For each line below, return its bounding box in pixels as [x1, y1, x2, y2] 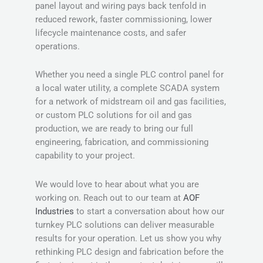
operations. [35, 41, 80, 52]
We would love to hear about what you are [35, 178, 199, 190]
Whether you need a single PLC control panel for [35, 69, 224, 80]
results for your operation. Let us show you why [35, 232, 221, 244]
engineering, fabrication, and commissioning [35, 137, 208, 148]
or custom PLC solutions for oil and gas [35, 110, 192, 121]
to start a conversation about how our [74, 205, 224, 217]
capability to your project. [35, 150, 135, 161]
